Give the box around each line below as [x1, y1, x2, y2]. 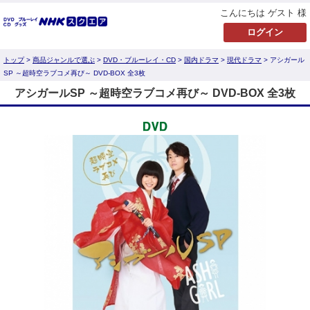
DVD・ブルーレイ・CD [103, 56, 176, 64]
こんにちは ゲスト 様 [220, 8, 307, 18]
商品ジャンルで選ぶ [33, 56, 95, 64]
